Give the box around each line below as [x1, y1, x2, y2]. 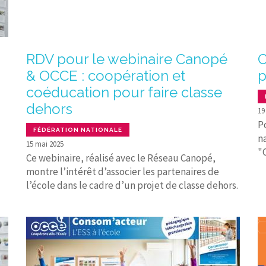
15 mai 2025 [26, 138, 64, 149]
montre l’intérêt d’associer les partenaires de [26, 164, 219, 178]
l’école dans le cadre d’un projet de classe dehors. [26, 178, 238, 192]
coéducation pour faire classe [26, 83, 222, 101]
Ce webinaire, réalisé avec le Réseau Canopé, [26, 151, 216, 164]
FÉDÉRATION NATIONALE [33, 126, 122, 133]
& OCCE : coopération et [26, 66, 185, 84]
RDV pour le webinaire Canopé [26, 50, 227, 68]
